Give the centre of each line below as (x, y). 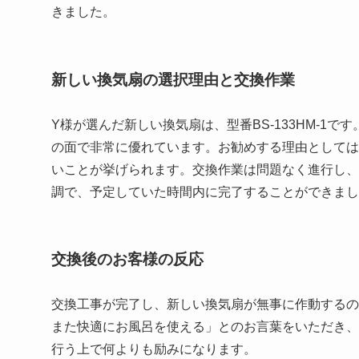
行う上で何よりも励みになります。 (154, 349)
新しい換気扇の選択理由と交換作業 (173, 79)
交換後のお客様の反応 (127, 260)
